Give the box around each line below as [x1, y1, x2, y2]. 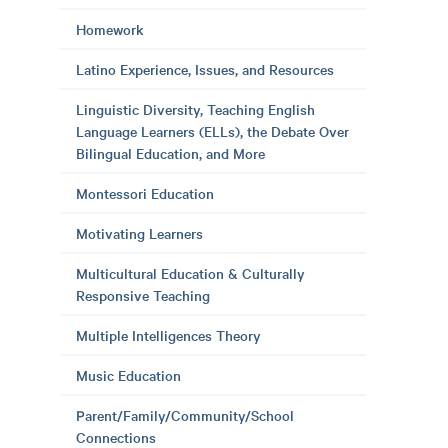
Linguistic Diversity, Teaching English [76, 99, 315, 119]
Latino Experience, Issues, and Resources [76, 59, 334, 79]
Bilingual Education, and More [76, 143, 265, 163]
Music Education [76, 365, 181, 385]
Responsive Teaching [76, 285, 210, 305]
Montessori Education [76, 183, 214, 203]
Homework [76, 19, 144, 39]
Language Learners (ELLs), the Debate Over [76, 121, 349, 141]
